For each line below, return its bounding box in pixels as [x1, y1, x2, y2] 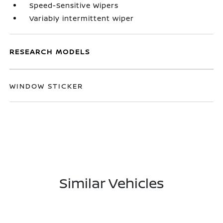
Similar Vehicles [59, 173, 164, 192]
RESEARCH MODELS [9, 47, 91, 56]
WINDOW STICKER [9, 81, 84, 91]
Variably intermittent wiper [29, 13, 134, 23]
